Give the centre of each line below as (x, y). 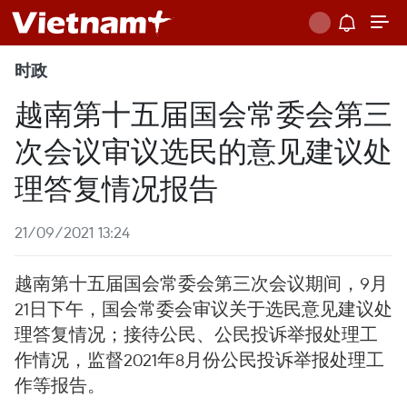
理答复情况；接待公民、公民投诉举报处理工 (196, 334)
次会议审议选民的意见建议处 (203, 149)
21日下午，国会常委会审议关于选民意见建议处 (203, 308)
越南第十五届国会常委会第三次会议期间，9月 (201, 283)
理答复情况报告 (116, 187)
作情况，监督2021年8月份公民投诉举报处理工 (199, 359)
